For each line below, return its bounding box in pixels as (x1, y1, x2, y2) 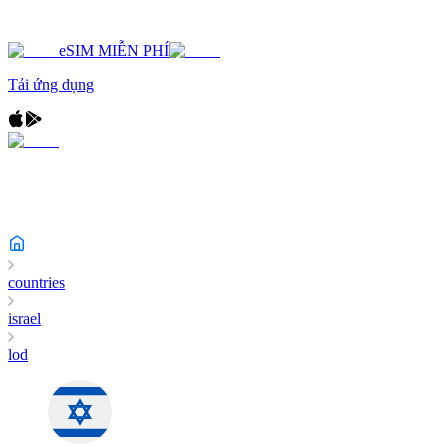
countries (8, 274, 65, 291)
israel (8, 310, 41, 327)
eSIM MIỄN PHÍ (59, 42, 169, 59)
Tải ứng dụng (8, 76, 94, 93)
